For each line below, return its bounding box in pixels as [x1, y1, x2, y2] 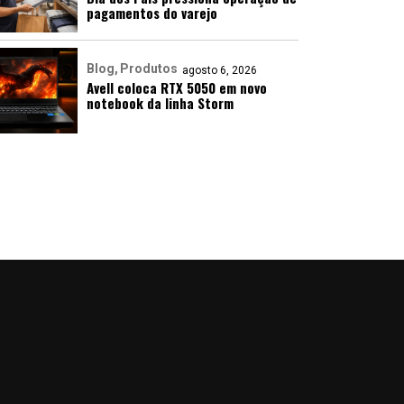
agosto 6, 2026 [182, 64, 257, 78]
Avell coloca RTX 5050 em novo [87, 78, 267, 98]
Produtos [120, 61, 178, 77]
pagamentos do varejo [87, 3, 217, 23]
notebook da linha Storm [87, 93, 234, 114]
